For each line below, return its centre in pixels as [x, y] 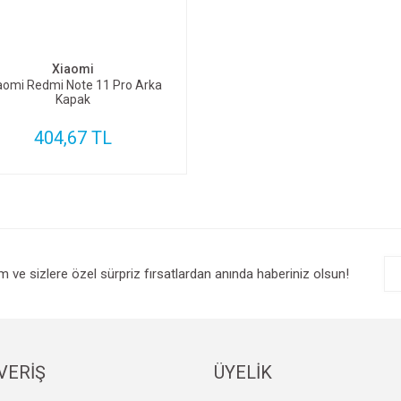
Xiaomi [73, 69]
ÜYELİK [243, 372]
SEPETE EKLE [81, 26]
